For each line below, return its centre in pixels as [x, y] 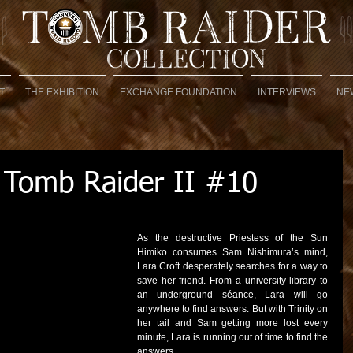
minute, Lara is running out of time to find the [232, 337]
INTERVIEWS [287, 92]
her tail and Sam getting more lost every [232, 323]
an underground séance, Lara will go [232, 295]
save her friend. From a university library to [232, 281]
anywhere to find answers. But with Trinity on [232, 309]
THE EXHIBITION [62, 92]
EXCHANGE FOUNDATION [178, 92]
